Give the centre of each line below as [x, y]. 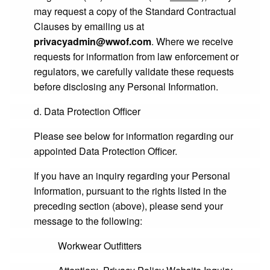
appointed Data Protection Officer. [105, 151]
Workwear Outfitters [100, 246]
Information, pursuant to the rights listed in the [130, 191]
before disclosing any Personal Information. [126, 86]
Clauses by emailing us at [89, 26]
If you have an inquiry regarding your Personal [132, 176]
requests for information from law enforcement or [136, 56]
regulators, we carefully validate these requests [134, 71]
